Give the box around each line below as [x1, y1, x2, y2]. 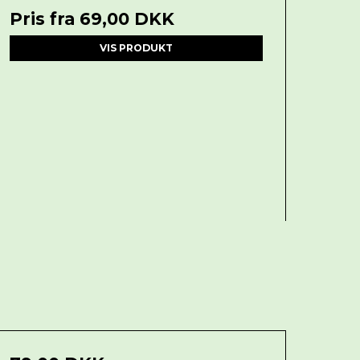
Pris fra [9, 9, 80, 30]
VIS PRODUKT [99, 42, 173, 55]
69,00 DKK [79, 9, 174, 30]
